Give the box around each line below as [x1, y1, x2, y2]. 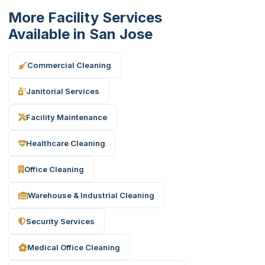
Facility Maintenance [26, 112, 107, 122]
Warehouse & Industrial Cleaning [28, 190, 154, 200]
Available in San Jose [8, 25, 153, 43]
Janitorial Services [26, 86, 99, 96]
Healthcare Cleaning [26, 138, 105, 148]
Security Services [26, 216, 95, 226]
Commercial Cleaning [27, 60, 111, 70]
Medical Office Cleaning [27, 242, 120, 252]
